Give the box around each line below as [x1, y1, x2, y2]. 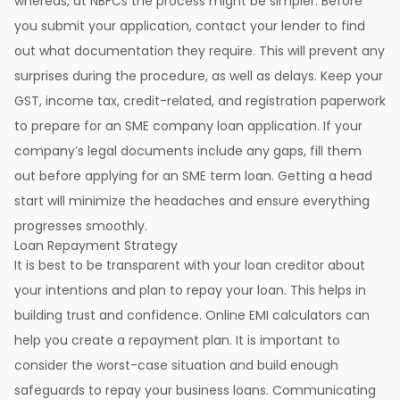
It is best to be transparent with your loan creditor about [14, 256, 365, 275]
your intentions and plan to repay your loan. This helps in [14, 281, 366, 300]
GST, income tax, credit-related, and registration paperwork [14, 92, 386, 111]
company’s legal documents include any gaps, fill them [14, 142, 362, 161]
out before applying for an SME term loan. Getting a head [14, 167, 372, 186]
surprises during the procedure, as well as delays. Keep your [14, 67, 383, 86]
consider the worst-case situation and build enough [14, 356, 338, 375]
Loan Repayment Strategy [14, 237, 178, 255]
